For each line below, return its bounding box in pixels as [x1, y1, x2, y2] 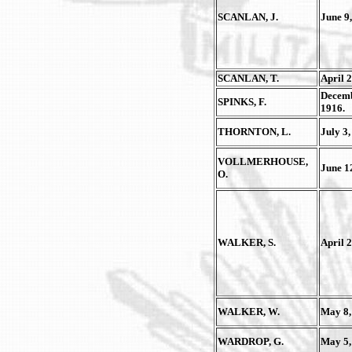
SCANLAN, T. [218, 72, 279, 84]
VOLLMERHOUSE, [218, 156, 308, 167]
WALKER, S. [218, 236, 276, 248]
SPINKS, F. [218, 96, 266, 108]
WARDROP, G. [218, 335, 284, 347]
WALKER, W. [218, 306, 280, 317]
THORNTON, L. [218, 126, 291, 137]
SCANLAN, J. [218, 11, 278, 23]
